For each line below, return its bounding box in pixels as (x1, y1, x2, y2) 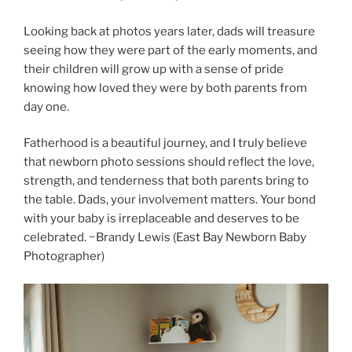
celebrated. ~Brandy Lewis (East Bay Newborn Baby (24, 230, 306, 245)
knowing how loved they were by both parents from (24, 80, 307, 95)
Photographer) (24, 249, 104, 264)
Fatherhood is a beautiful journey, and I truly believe (24, 136, 307, 151)
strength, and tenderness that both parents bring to (24, 174, 309, 189)
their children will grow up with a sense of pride (24, 61, 284, 76)
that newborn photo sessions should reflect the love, (24, 155, 314, 170)
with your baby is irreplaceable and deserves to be (24, 211, 299, 226)
